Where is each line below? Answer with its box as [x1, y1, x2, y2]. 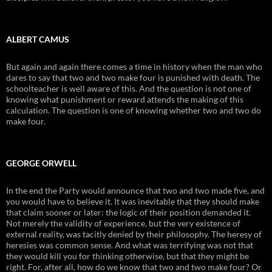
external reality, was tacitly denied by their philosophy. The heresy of [6, 228, 262, 239]
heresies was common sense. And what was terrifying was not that [6, 239, 253, 250]
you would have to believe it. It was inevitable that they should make [6, 195, 259, 206]
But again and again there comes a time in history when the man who [6, 61, 262, 72]
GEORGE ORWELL [6, 157, 76, 168]
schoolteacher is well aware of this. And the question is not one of [6, 83, 251, 93]
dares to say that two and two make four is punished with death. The [6, 72, 260, 83]
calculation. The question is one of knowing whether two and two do [6, 104, 261, 115]
